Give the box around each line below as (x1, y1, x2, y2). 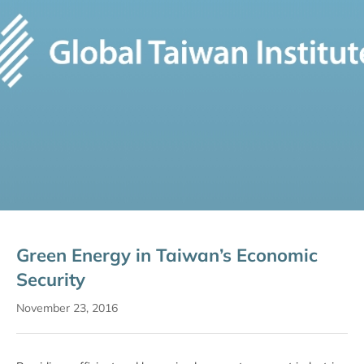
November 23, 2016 (16, 301, 118, 315)
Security (16, 268, 85, 291)
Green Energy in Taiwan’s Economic (16, 244, 318, 266)
